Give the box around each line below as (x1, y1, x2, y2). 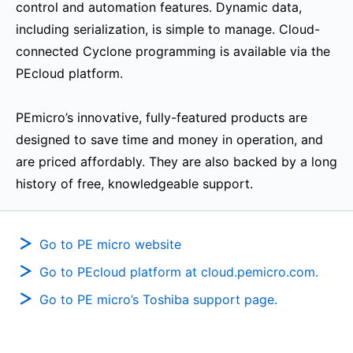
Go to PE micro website (39, 236, 181, 252)
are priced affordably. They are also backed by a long (16, 154, 337, 169)
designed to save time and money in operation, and (16, 132, 323, 147)
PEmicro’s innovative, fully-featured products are (16, 110, 307, 125)
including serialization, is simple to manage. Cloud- (16, 21, 320, 37)
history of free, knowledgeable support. (16, 176, 253, 191)
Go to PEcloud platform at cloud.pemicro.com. (39, 264, 318, 280)
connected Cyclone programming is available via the (16, 43, 330, 59)
